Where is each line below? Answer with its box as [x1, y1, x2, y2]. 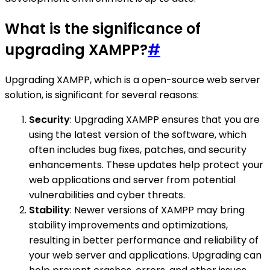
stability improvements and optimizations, [29, 218, 228, 232]
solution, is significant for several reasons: [5, 87, 199, 102]
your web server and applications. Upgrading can [29, 248, 262, 262]
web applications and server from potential [29, 172, 236, 187]
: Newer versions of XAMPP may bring [70, 202, 245, 217]
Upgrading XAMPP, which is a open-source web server [5, 72, 260, 87]
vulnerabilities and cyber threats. [29, 187, 185, 202]
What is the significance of [5, 18, 201, 39]
